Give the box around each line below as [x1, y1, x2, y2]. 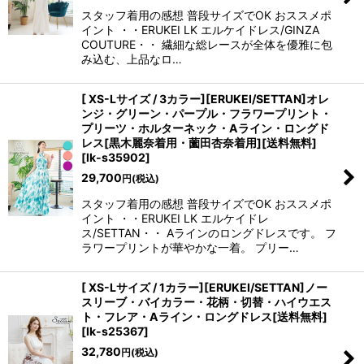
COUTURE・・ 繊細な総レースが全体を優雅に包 [81, 37, 332, 51]
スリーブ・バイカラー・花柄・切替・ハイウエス [81, 295, 331, 309]
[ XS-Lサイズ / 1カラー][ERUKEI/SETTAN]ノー [81, 280, 327, 294]
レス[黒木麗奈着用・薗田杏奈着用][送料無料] [81, 136, 317, 149]
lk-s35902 [86, 150, 145, 164]
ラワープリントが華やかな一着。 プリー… [81, 240, 299, 254]
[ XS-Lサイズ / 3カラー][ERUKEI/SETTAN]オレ [81, 92, 329, 106]
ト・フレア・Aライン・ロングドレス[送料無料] [81, 310, 327, 323]
